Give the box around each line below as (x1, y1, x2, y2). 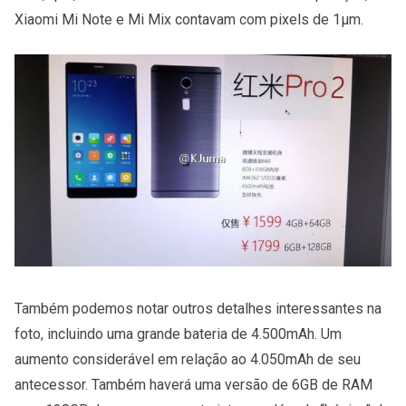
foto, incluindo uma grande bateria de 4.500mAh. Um (14, 324, 342, 343)
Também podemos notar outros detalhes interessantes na (14, 299, 382, 317)
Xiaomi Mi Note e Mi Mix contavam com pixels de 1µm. (14, 10, 363, 28)
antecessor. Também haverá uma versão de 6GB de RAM (14, 375, 372, 393)
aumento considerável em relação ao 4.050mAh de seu (14, 350, 361, 368)
